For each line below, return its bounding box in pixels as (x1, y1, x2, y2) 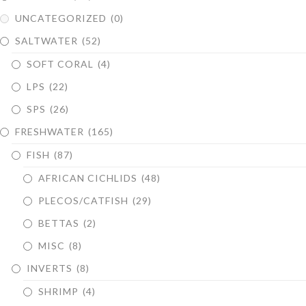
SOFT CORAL (27, 57, 96, 70)
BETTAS (38, 217, 82, 229)
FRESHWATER (15, 125, 87, 137)
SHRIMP (38, 285, 81, 297)
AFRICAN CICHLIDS (38, 171, 140, 184)
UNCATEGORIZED (15, 12, 109, 24)
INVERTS (27, 262, 75, 274)
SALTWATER (15, 34, 81, 46)
